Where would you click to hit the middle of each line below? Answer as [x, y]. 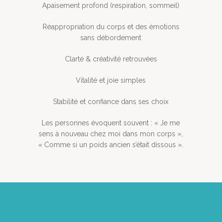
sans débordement [111, 38]
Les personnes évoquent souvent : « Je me [111, 123]
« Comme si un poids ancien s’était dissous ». [111, 145]
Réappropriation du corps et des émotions [111, 27]
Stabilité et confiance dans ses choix [111, 102]
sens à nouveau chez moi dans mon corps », [111, 134]
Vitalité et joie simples [111, 81]
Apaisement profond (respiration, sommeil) [111, 6]
